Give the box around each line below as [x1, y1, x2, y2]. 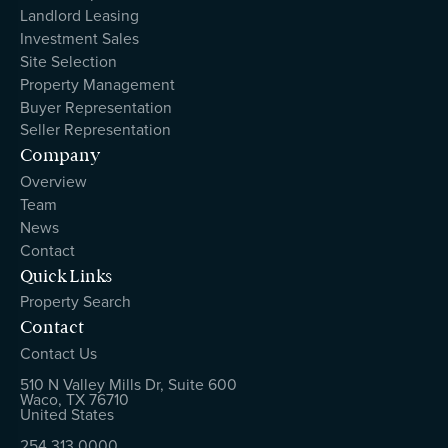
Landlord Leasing [19, 4, 139, 28]
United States [19, 402, 114, 426]
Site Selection [19, 49, 117, 73]
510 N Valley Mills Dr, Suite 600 [19, 372, 237, 396]
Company [19, 145, 101, 167]
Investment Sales [19, 26, 139, 50]
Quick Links [19, 265, 112, 287]
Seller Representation [19, 118, 171, 142]
